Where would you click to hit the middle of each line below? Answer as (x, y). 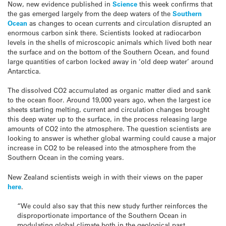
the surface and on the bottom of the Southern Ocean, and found (108, 52)
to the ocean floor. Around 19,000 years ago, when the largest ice (109, 100)
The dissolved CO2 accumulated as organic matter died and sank (109, 90)
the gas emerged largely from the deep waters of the (90, 14)
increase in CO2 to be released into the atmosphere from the (102, 148)
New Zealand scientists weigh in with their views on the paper (105, 177)
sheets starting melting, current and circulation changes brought (108, 109)
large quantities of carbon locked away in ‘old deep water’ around (110, 62)
